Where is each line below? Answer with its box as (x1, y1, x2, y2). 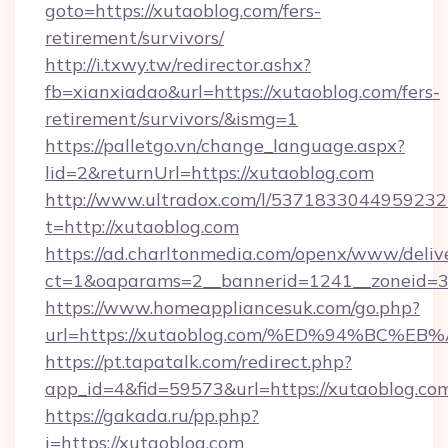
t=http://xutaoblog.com (45, 215, 239, 238)
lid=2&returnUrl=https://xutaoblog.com (45, 161, 374, 184)
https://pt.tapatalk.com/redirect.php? (45, 350, 352, 373)
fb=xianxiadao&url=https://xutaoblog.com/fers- (45, 80, 440, 103)
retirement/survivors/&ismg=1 (45, 107, 298, 130)
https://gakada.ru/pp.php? (45, 404, 259, 427)
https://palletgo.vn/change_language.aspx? (45, 134, 405, 157)
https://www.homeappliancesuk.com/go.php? (45, 296, 420, 319)
